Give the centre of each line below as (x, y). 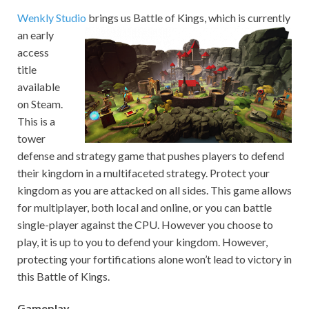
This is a (36, 121)
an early (36, 35)
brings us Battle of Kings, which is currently (188, 18)
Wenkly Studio (52, 18)
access (33, 52)
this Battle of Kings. (63, 277)
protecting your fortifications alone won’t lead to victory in (154, 259)
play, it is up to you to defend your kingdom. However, (142, 242)
